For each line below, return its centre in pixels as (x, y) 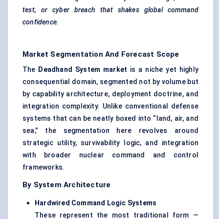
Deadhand (55, 70)
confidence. (41, 22)
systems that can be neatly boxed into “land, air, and (110, 119)
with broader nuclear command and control (110, 155)
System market (101, 70)
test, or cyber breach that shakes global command (110, 10)
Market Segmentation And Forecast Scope (101, 55)
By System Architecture (67, 185)
